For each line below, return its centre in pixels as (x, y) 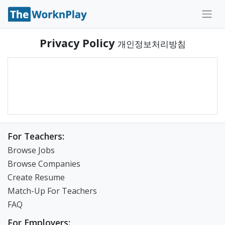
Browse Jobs (31, 150)
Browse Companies (44, 164)
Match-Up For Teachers (52, 191)
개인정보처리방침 (151, 44)
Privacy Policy (78, 43)
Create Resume (36, 177)
